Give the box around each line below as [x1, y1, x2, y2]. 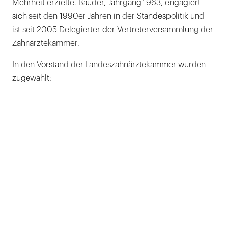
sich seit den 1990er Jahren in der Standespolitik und [12, 12, 204, 20]
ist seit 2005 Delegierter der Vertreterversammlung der [12, 25, 213, 34]
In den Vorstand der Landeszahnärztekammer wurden [12, 60, 206, 69]
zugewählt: [12, 74, 51, 82]
